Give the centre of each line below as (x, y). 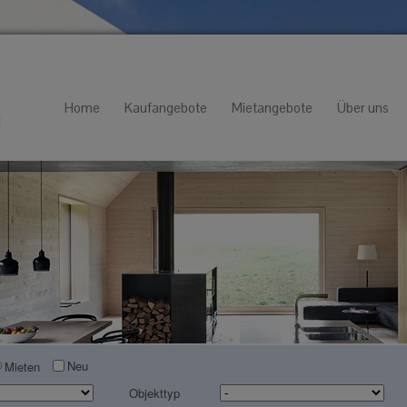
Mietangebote (272, 108)
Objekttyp (154, 392)
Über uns (363, 108)
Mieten (22, 366)
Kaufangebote (166, 108)
